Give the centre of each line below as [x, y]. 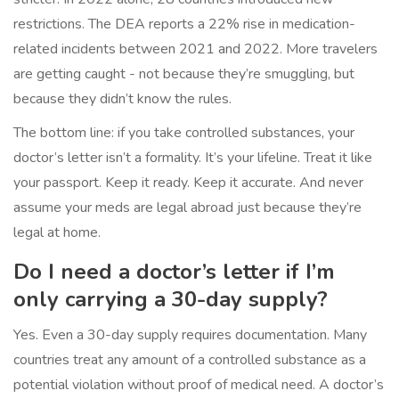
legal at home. [57, 233]
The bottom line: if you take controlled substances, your [184, 133]
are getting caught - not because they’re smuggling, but [184, 74]
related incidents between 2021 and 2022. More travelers [195, 49]
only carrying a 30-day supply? [171, 300]
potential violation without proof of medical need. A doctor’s [199, 385]
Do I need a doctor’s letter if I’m [174, 272]
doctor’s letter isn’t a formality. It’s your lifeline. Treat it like [193, 158]
